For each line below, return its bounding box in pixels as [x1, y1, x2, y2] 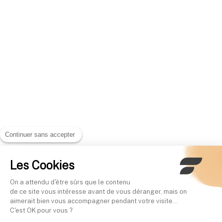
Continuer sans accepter [5, 130, 75, 138]
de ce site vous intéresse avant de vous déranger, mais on [10, 187, 187, 195]
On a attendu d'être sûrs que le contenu [10, 178, 130, 186]
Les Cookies [10, 158, 74, 172]
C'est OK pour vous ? [10, 206, 72, 214]
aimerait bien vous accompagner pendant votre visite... [10, 197, 179, 205]
